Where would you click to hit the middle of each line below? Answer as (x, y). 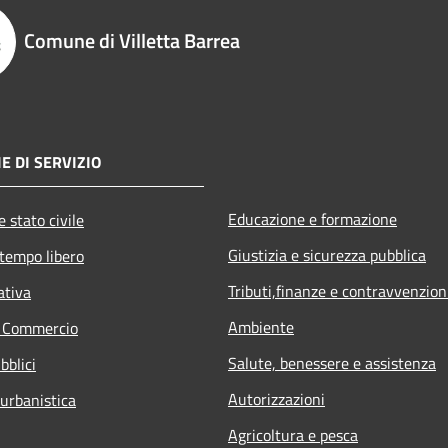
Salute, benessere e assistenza (332, 362)
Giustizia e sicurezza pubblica (327, 254)
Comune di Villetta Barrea (132, 40)
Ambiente (261, 326)
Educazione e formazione (312, 218)
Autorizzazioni (276, 398)
